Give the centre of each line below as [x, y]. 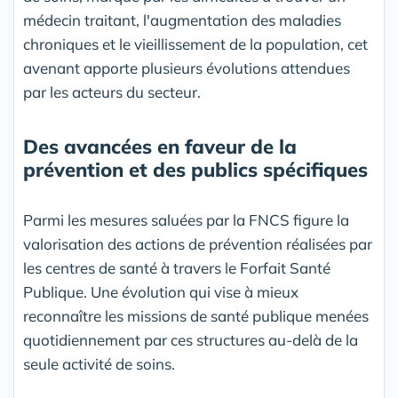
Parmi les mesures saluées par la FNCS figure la [186, 220]
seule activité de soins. [99, 364]
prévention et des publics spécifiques [195, 170]
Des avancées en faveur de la [160, 147]
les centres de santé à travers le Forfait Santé [177, 268]
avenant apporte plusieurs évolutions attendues [187, 68]
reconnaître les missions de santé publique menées [196, 316]
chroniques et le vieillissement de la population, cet [195, 44]
